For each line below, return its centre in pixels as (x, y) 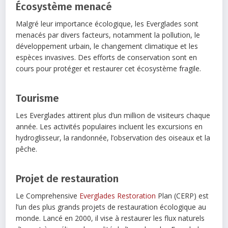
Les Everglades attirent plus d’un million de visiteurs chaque (113, 115)
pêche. (27, 149)
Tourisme (38, 98)
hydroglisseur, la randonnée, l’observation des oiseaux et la (113, 137)
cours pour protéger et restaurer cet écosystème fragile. (109, 68)
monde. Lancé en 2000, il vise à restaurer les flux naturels (110, 218)
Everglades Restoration (118, 195)
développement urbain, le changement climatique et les (107, 46)
